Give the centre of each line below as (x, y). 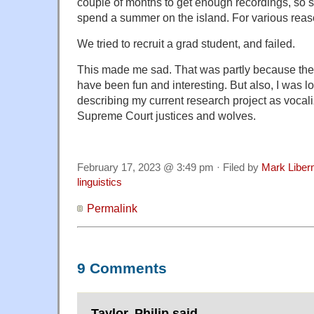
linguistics (100, 183)
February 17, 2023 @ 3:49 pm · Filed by (169, 168)
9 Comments (122, 269)
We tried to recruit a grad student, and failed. (186, 44)
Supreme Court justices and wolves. (166, 116)
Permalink (112, 209)
